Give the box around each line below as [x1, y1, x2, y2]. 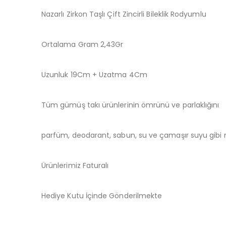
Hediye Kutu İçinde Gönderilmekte [41, 190, 162, 201]
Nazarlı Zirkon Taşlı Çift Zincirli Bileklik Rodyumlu [41, 9, 206, 19]
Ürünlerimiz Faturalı [41, 160, 109, 171]
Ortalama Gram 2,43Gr [41, 39, 124, 49]
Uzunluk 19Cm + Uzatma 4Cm [41, 69, 147, 80]
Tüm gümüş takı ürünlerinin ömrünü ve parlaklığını [41, 99, 219, 110]
